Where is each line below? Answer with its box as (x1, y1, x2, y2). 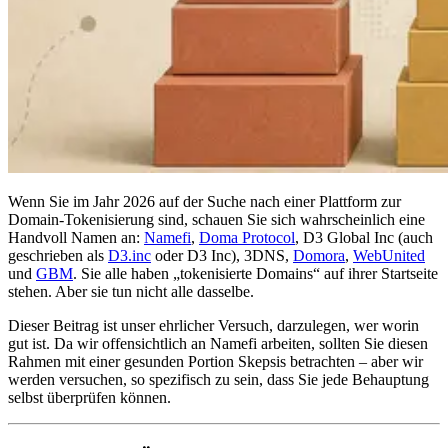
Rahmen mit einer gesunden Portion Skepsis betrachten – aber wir (8, 352, 423, 370)
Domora (293, 246, 345, 264)
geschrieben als (8, 246, 108, 264)
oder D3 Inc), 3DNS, (151, 246, 293, 264)
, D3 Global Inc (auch (295, 228, 433, 246)
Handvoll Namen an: (8, 228, 144, 246)
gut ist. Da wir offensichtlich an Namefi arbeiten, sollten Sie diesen (8, 334, 428, 352)
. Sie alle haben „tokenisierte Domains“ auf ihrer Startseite (73, 264, 438, 282)
